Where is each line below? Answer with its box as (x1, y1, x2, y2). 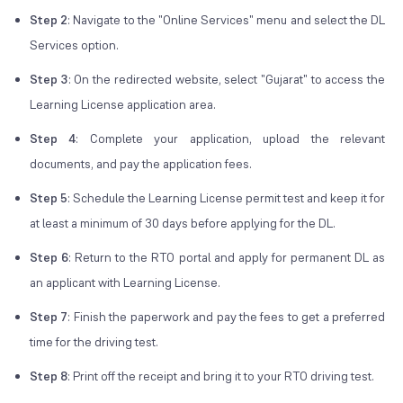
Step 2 (30, 12, 68, 29)
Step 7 (30, 309, 68, 326)
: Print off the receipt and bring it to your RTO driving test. (67, 368, 374, 385)
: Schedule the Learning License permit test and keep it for (67, 190, 386, 207)
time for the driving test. (30, 334, 158, 351)
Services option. (30, 37, 119, 54)
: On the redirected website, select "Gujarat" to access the (67, 71, 386, 88)
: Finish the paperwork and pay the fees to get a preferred (67, 309, 386, 326)
